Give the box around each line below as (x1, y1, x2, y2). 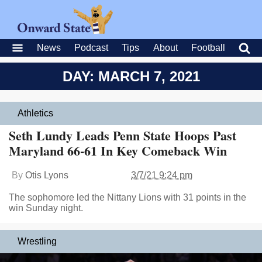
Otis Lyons (25, 170, 68, 180)
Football (191, 43, 225, 53)
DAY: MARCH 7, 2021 (62, 68, 200, 84)
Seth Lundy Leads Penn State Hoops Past (9, 126, 236, 145)
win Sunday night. (9, 203, 83, 213)
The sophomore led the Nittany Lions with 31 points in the (9, 192, 246, 202)
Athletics (18, 108, 53, 118)
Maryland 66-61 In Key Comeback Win (9, 141, 227, 160)
